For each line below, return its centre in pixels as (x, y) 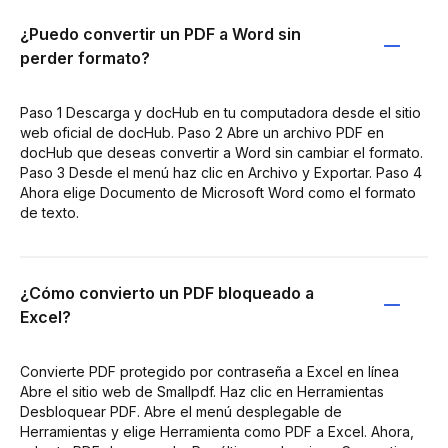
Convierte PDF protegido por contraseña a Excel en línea (209, 371)
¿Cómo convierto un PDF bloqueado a (167, 292)
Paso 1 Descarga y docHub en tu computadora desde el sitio (220, 112)
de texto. (49, 212)
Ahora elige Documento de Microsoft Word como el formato (218, 192)
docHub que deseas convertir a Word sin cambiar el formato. (221, 152)
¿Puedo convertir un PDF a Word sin (160, 33)
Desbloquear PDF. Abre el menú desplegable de (181, 411)
